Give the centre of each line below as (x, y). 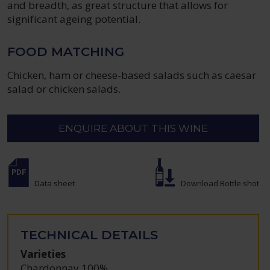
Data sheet (55, 183)
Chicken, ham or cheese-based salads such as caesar (132, 75)
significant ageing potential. (74, 19)
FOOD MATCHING (66, 52)
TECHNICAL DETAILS (89, 234)
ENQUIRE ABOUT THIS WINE (133, 128)
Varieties (43, 254)
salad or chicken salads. (64, 89)
